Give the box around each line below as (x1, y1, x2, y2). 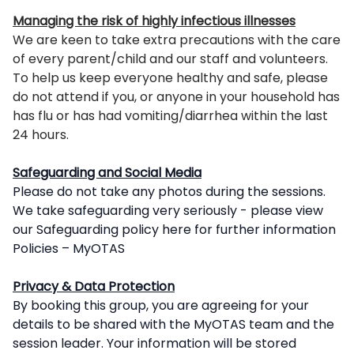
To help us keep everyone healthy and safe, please (13, 69, 328, 87)
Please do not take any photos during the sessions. (13, 183, 326, 201)
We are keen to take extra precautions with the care (13, 31, 341, 49)
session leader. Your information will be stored (13, 334, 296, 352)
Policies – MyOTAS (13, 239, 125, 258)
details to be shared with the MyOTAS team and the (13, 315, 334, 333)
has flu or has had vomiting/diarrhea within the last (13, 107, 328, 125)
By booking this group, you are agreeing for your (13, 296, 309, 314)
